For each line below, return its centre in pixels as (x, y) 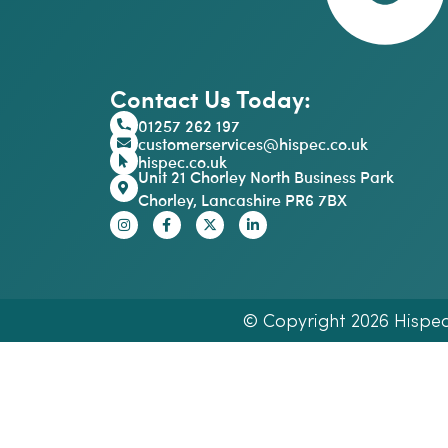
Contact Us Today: (210, 99)
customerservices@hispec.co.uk (252, 143)
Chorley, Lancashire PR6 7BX (242, 200)
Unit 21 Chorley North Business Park (265, 177)
